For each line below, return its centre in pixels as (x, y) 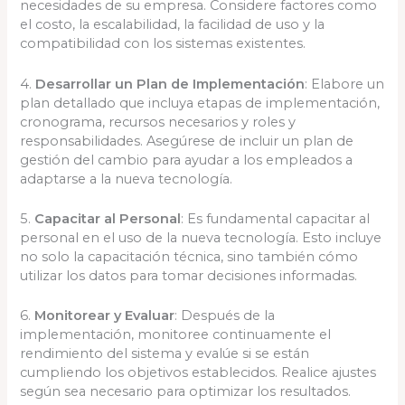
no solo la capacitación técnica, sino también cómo (189, 256)
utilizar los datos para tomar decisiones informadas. (189, 275)
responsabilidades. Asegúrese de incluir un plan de (187, 141)
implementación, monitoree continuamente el (176, 335)
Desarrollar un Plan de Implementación (170, 84)
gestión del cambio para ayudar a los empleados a (187, 160)
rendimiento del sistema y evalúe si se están (165, 354)
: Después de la (225, 316)
